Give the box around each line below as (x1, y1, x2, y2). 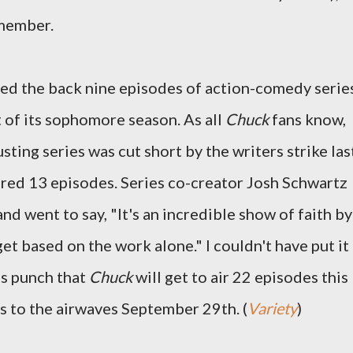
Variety (247, 299, 297, 318)
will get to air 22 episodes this (132, 267, 348, 286)
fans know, (269, 110, 346, 128)
